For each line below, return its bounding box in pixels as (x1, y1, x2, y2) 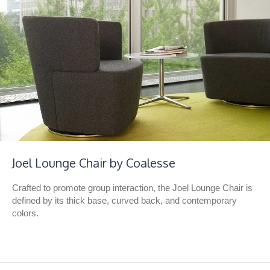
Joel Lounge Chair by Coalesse (12, 154, 175, 171)
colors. (12, 207, 39, 218)
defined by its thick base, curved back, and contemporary (12, 195, 237, 206)
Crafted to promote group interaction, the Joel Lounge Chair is (12, 182, 253, 193)
